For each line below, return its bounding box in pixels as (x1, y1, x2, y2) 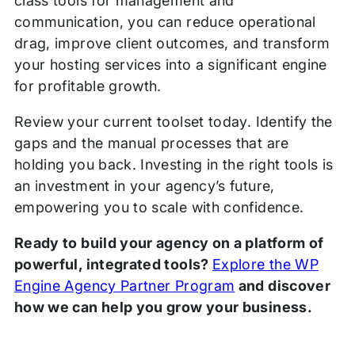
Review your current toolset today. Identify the (13, 113, 333, 131)
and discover (235, 277, 331, 295)
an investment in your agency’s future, (13, 177, 275, 195)
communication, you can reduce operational (13, 13, 316, 31)
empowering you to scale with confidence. (13, 199, 304, 216)
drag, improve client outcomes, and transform (13, 35, 330, 52)
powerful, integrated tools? (13, 256, 212, 273)
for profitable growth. (13, 78, 162, 95)
